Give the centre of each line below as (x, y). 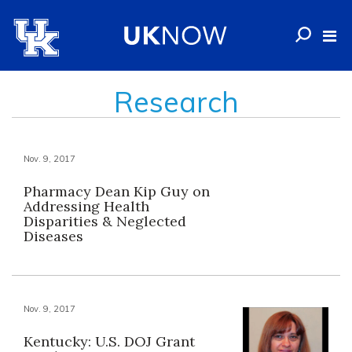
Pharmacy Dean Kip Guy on (117, 191)
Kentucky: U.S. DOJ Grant (109, 341)
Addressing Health (86, 206)
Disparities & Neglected (105, 221)
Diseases (53, 236)
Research (176, 102)
